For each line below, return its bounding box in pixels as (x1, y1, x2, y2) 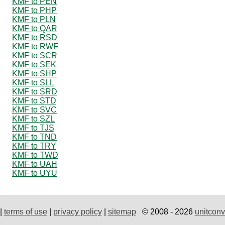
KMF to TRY (12, 141, 56, 150)
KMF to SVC (12, 105, 57, 114)
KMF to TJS (12, 123, 54, 132)
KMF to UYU (12, 168, 57, 177)
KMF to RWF (12, 42, 58, 51)
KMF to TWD (12, 150, 58, 159)
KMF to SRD (12, 87, 57, 96)
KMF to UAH (12, 159, 57, 168)
